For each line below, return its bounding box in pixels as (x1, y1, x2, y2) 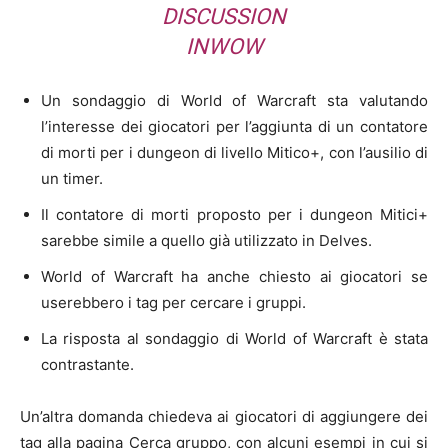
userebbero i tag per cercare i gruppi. (41, 293, 306, 313)
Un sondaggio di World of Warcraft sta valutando (41, 91, 428, 111)
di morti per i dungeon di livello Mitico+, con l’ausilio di (41, 143, 428, 163)
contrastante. (41, 355, 134, 375)
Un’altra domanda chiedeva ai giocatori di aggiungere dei (20, 407, 428, 427)
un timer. (41, 169, 103, 189)
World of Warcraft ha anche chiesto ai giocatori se (41, 267, 428, 287)
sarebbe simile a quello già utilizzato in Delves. (41, 231, 372, 251)
